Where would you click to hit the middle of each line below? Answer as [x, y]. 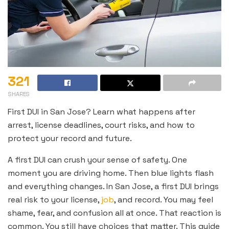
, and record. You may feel [164, 200]
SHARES [19, 94]
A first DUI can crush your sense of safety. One [97, 160]
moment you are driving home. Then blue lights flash [111, 173]
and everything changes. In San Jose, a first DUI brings [113, 187]
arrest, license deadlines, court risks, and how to [101, 125]
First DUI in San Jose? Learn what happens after [101, 112]
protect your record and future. [70, 139]
